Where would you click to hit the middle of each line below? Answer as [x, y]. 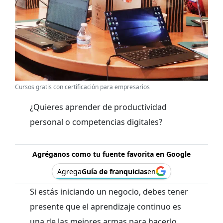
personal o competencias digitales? [96, 122]
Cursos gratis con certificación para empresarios [82, 87]
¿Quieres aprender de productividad [98, 107]
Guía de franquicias [114, 171]
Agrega [69, 171]
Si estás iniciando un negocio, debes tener [109, 191]
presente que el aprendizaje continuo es [106, 206]
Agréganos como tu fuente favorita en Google [111, 154]
